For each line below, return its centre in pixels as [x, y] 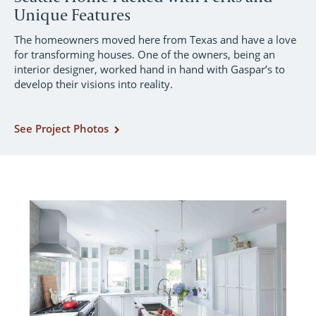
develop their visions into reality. [95, 84]
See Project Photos [61, 128]
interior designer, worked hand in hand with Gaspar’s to [150, 69]
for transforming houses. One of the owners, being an [145, 54]
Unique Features [72, 14]
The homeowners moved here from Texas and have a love [155, 39]
